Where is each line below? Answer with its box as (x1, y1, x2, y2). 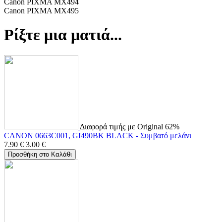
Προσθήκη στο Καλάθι (8, 150, 72, 158)
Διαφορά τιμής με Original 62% (80, 122, 179, 131)
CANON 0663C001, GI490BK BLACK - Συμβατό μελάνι (4, 131, 191, 140)
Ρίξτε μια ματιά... (4, 26, 122, 44)
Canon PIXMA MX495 (4, 6, 79, 15)
